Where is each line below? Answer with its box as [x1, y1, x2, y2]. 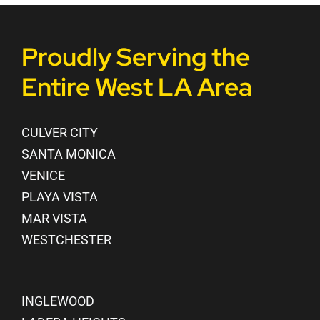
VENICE [21, 167, 65, 183]
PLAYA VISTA [21, 189, 98, 204]
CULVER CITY [21, 124, 98, 140]
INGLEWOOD [21, 293, 94, 309]
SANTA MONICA [21, 146, 116, 161]
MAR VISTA [21, 210, 87, 226]
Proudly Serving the [21, 39, 250, 74]
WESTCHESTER [21, 231, 111, 247]
